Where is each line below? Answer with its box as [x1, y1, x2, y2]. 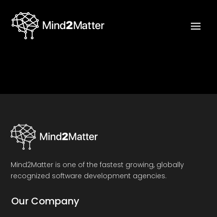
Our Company [11, 194, 80, 208]
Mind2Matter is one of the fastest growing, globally [11, 159, 185, 170]
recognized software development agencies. [11, 170, 167, 181]
